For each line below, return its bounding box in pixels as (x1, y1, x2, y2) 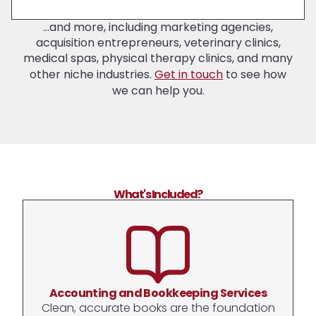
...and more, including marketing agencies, (43, 18, 273, 35)
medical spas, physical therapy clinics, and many (23, 49, 293, 66)
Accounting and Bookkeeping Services (49, 284, 267, 301)
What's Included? (114, 186, 202, 202)
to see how (223, 66, 286, 83)
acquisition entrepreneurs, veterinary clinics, (35, 34, 281, 51)
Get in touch (154, 66, 223, 83)
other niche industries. (30, 66, 154, 83)
